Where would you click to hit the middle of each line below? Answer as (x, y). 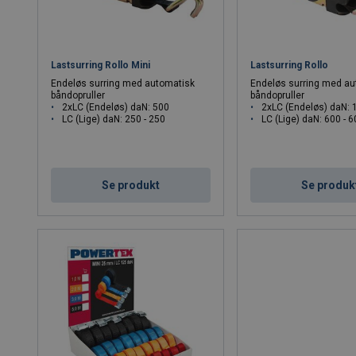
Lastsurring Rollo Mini (101, 65)
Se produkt (131, 185)
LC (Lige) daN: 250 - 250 (114, 119)
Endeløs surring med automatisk (123, 83)
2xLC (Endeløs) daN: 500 (116, 107)
